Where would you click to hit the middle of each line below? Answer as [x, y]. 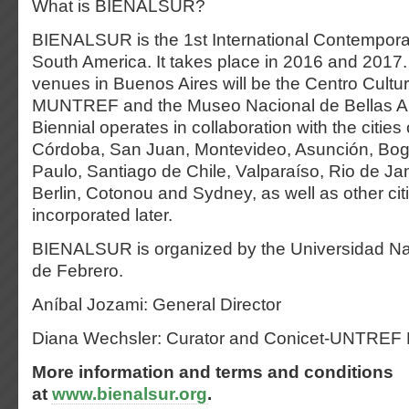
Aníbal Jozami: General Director [157, 304]
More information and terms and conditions [213, 372]
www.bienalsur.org [130, 394]
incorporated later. [102, 215]
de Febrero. [78, 271]
